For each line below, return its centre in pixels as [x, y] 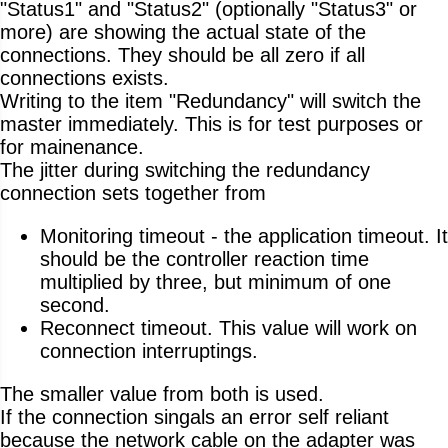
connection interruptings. [149, 350]
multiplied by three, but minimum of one [215, 281]
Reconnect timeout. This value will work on [228, 327]
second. [75, 304]
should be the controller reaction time [204, 258]
